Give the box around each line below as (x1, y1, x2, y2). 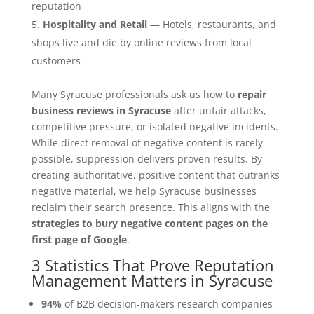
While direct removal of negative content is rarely (31, 136, 263, 150)
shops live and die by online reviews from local (31, 36, 252, 50)
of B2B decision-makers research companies (61, 297, 273, 311)
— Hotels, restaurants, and (146, 18, 276, 32)
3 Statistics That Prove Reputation (31, 254, 274, 276)
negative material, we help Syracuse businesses (31, 184, 257, 198)
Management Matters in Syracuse (31, 270, 273, 292)
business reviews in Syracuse (31, 104, 171, 118)
